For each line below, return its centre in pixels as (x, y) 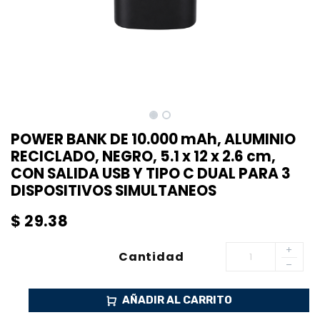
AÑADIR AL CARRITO (177, 300)
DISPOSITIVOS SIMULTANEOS (114, 191)
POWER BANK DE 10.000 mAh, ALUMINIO (153, 139)
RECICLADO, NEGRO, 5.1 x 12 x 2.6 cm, (143, 156)
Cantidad (151, 256)
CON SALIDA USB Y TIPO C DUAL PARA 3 (151, 174)
